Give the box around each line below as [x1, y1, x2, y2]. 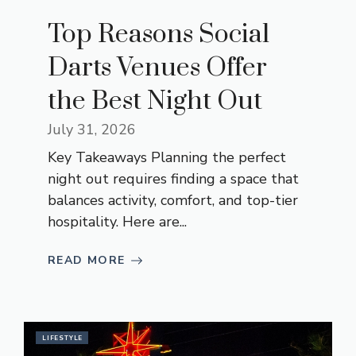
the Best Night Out [48, 85, 262, 118]
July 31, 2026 [48, 120, 136, 140]
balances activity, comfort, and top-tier [48, 191, 298, 211]
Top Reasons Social [48, 18, 269, 52]
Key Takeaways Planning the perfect [48, 148, 286, 168]
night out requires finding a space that [48, 169, 299, 189]
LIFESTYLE [42, 334, 83, 343]
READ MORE [48, 253, 126, 269]
